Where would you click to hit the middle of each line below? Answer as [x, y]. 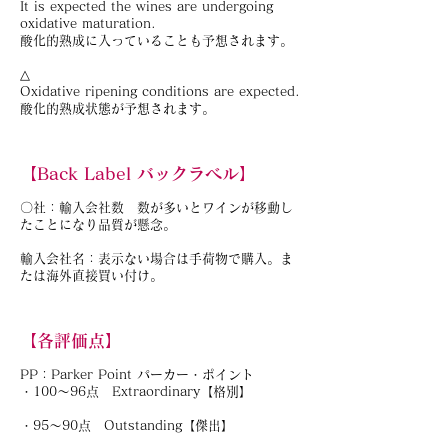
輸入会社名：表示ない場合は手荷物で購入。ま [156, 258]
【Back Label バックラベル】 [138, 173]
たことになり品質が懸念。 [98, 224]
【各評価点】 [71, 340]
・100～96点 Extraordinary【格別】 [136, 391]
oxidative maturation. [88, 23]
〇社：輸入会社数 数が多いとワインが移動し [156, 207]
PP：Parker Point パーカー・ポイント [137, 374]
